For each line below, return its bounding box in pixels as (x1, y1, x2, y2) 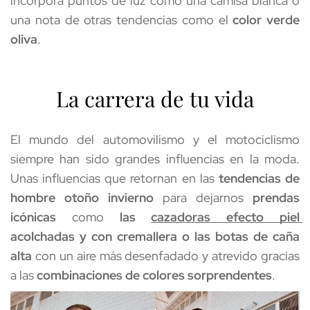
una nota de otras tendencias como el (10, 11, 233, 28)
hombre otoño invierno (10, 189, 154, 206)
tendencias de (214, 170, 300, 186)
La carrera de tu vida (56, 84, 254, 113)
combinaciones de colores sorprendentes (37, 266, 272, 283)
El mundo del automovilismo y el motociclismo (10, 131, 300, 147)
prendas (253, 189, 300, 206)
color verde (232, 11, 300, 28)
